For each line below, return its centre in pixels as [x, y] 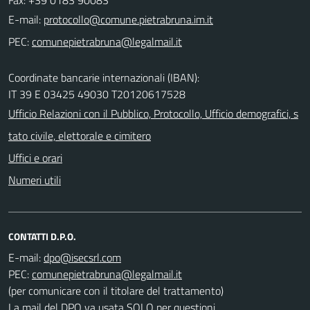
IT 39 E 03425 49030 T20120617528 [97, 94]
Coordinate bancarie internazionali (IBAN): [104, 77]
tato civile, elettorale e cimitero [80, 135]
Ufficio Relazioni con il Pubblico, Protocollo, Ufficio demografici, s [153, 113]
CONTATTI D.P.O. [42, 236]
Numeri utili [35, 180]
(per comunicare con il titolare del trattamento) [116, 290]
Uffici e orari [35, 157]
